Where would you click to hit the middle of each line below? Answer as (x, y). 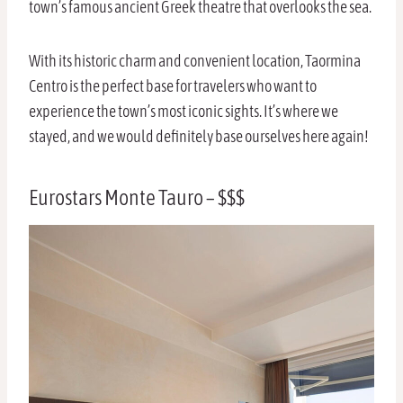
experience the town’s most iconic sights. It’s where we (184, 112)
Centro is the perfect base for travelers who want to (173, 86)
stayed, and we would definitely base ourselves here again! (200, 137)
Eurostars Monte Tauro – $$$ (137, 198)
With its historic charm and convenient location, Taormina (195, 61)
